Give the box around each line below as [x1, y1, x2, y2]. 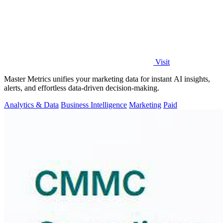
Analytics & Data [4, 101, 59, 110]
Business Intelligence [61, 101, 127, 110]
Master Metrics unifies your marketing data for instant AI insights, [4, 75, 210, 84]
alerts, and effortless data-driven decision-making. [4, 84, 159, 93]
